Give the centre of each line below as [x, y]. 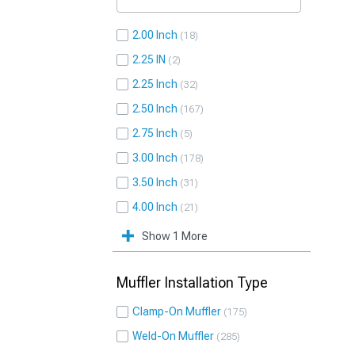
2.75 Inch [155, 133]
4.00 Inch [155, 207]
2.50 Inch [155, 109]
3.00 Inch [155, 158]
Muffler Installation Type [192, 282]
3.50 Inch [155, 182]
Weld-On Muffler [173, 336]
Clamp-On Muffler [177, 311]
